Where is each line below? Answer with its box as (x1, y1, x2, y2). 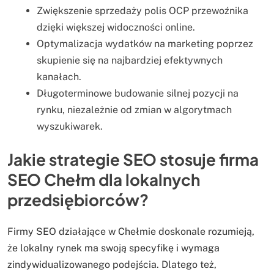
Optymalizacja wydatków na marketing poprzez (37, 38, 253, 50)
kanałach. (37, 71, 81, 83)
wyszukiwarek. (37, 120, 103, 133)
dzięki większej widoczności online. (37, 21, 195, 34)
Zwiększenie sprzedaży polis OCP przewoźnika (37, 5, 248, 17)
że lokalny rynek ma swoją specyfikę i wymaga (7, 242, 220, 254)
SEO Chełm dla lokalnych (7, 169, 200, 190)
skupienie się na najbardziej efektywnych (37, 54, 223, 67)
